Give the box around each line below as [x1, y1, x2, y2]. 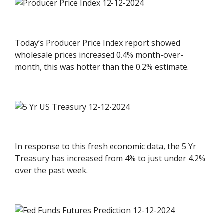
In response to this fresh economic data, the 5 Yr [15, 140, 197, 152]
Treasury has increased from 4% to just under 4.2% [15, 152, 206, 164]
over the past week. [15, 164, 88, 176]
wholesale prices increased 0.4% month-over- [15, 49, 184, 60]
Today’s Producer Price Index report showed [15, 37, 181, 48]
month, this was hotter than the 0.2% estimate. [15, 61, 189, 72]
